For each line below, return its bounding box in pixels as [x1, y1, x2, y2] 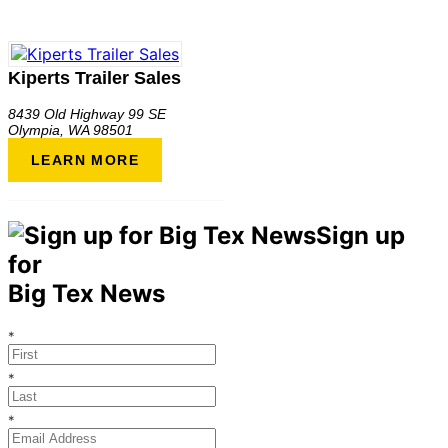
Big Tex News [8, 278, 165, 308]
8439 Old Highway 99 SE [8, 106, 166, 122]
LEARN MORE [31, 152, 139, 168]
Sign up [316, 220, 405, 250]
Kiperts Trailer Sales [8, 68, 181, 88]
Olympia [8, 122, 60, 138]
